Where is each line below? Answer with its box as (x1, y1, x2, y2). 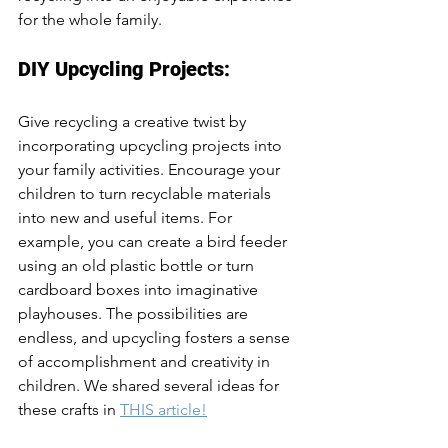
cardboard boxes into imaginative (18, 280, 262, 299)
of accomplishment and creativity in (18, 352, 274, 371)
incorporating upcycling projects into (18, 136, 286, 155)
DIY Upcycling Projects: (18, 57, 230, 81)
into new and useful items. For (18, 208, 236, 227)
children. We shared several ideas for (18, 376, 283, 395)
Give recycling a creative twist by (18, 112, 250, 131)
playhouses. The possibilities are (18, 304, 252, 323)
